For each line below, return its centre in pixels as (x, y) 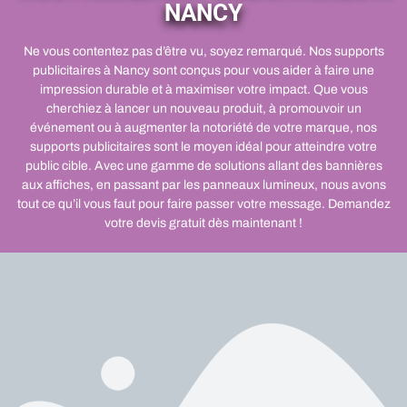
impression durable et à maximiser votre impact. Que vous (203, 89)
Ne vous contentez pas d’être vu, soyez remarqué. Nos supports (203, 51)
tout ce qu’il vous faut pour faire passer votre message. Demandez (203, 203)
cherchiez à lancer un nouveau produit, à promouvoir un (203, 108)
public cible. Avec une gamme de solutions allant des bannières (203, 165)
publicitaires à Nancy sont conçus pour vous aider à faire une (203, 70)
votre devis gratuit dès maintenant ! (203, 223)
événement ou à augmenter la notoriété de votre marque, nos (203, 127)
